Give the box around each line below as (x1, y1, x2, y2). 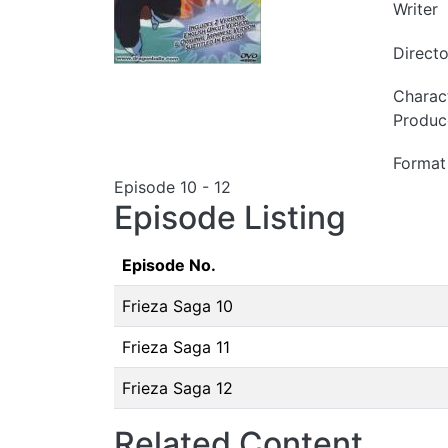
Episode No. (122, 254, 216, 275)
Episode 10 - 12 (114, 176, 231, 197)
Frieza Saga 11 (122, 336, 230, 357)
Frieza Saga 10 (122, 295, 233, 316)
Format (393, 152, 446, 173)
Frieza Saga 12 (122, 377, 233, 398)
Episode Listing (114, 197, 346, 237)
